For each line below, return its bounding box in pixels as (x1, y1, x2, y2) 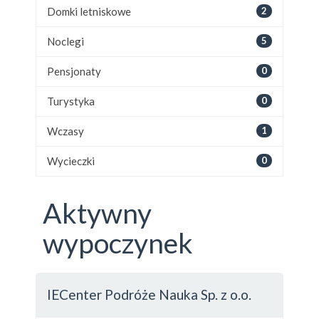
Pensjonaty (47, 65, 101, 78)
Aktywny (43, 197, 152, 229)
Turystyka (47, 95, 95, 108)
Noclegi (47, 35, 84, 48)
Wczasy (47, 125, 84, 137)
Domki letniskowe (47, 5, 131, 18)
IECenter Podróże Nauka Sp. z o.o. (47, 286, 251, 303)
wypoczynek (43, 226, 193, 259)
